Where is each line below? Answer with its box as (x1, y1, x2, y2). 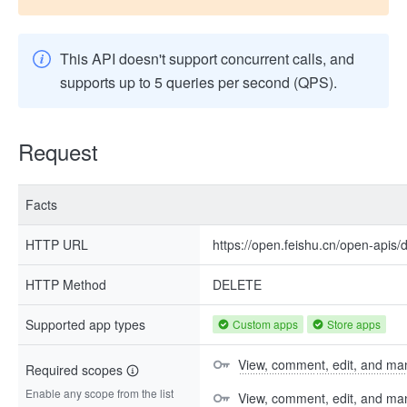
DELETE (213, 275, 262, 293)
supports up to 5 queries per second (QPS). (60, 72, 337, 93)
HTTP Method (25, 275, 106, 293)
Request (18, 135, 98, 167)
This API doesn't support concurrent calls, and (60, 48, 354, 69)
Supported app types (25, 315, 145, 333)
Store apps (327, 316, 381, 332)
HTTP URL (25, 235, 88, 253)
